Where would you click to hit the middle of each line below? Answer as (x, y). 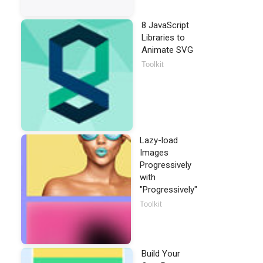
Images (154, 153)
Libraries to (163, 38)
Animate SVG (167, 50)
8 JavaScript (165, 25)
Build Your (161, 254)
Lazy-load (159, 140)
